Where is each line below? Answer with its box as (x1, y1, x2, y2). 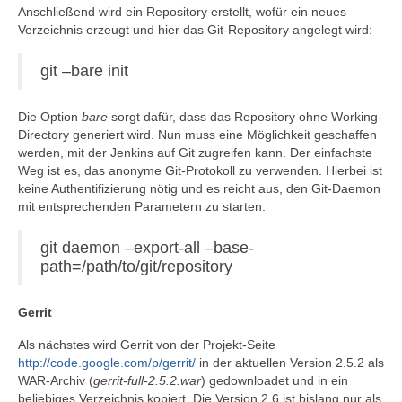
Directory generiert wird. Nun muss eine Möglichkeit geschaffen (18, 127, 377, 142)
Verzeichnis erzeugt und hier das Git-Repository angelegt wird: (18, 22, 372, 37)
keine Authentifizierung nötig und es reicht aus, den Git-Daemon (18, 181, 380, 196)
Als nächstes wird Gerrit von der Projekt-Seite (18, 337, 275, 352)
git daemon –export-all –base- (40, 239, 254, 257)
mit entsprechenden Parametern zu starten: (18, 199, 266, 214)
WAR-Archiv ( (18, 373, 93, 388)
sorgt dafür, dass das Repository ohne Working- (108, 109, 382, 124)
